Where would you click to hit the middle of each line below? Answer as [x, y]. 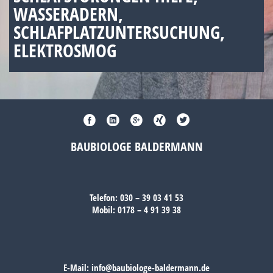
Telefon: [105, 198]
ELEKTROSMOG [65, 50]
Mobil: [105, 210]
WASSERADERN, [68, 14]
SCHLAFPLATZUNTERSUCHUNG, [119, 32]
